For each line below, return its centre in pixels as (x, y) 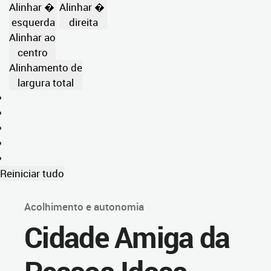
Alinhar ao (32, 37)
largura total (46, 83)
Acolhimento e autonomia (84, 207)
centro (32, 52)
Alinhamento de (46, 67)
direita (83, 22)
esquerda (33, 22)
